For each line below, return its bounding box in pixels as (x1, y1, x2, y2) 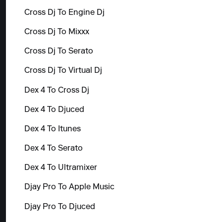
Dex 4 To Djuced (24, 106, 84, 114)
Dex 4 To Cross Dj (24, 86, 89, 95)
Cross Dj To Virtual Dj (24, 67, 102, 75)
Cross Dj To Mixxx (24, 28, 89, 36)
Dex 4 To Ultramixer (24, 164, 97, 172)
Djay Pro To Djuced (24, 203, 95, 211)
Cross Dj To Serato (24, 48, 93, 56)
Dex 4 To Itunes (24, 125, 81, 133)
